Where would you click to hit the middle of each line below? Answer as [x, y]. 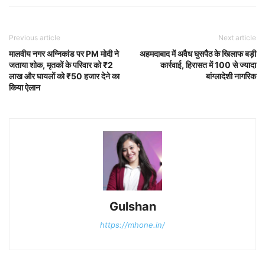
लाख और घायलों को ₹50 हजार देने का [64, 76]
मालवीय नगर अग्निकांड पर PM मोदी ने [64, 54]
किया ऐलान [25, 87]
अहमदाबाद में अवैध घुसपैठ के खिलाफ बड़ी [198, 54]
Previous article [35, 38]
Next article [237, 38]
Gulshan [132, 206]
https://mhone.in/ [132, 225]
